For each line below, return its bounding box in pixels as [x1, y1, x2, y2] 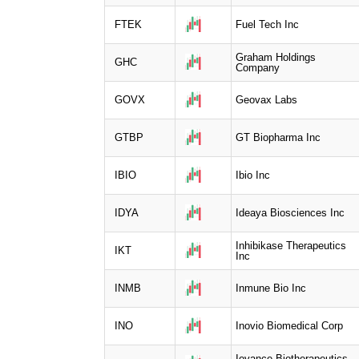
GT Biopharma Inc [236, 131, 321, 143]
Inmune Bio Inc [236, 281, 306, 294]
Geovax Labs [236, 93, 297, 106]
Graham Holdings [236, 50, 316, 63]
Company [236, 61, 280, 74]
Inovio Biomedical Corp [236, 319, 343, 332]
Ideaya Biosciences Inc [236, 206, 345, 219]
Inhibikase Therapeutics [236, 239, 346, 252]
